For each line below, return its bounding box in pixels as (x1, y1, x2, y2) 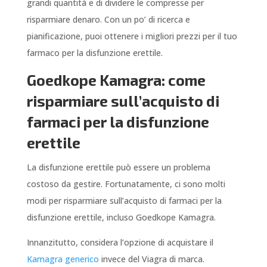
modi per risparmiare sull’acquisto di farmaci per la (26, 195, 222, 207)
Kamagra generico (26, 253, 99, 265)
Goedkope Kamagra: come (26, 71, 206, 89)
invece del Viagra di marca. (98, 253, 204, 265)
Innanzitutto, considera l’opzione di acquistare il (26, 237, 213, 249)
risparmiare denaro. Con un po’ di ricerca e (26, 14, 190, 26)
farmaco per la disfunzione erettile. (26, 47, 163, 59)
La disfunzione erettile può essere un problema (26, 162, 210, 173)
